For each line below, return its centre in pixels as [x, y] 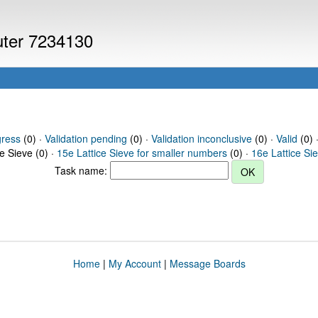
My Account [135, 263]
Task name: [82, 170]
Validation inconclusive [201, 138]
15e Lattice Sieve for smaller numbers [142, 153]
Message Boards [207, 263]
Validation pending [86, 138]
